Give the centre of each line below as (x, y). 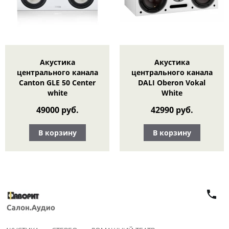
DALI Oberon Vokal (172, 82)
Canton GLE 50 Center (57, 82)
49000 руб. (57, 110)
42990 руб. (172, 110)
